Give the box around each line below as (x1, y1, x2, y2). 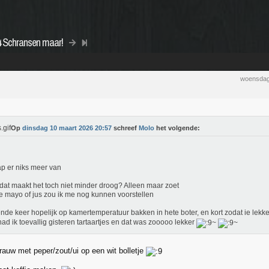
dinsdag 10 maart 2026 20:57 (22, 124, 112, 131)
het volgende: (154, 124, 200, 131)
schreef (112, 124, 139, 131)
